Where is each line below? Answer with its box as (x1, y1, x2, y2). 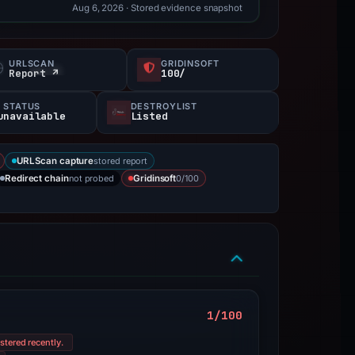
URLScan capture (17, 155, 94, 166)
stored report (94, 155, 148, 166)
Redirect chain (4, 173, 69, 184)
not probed (68, 172, 115, 184)
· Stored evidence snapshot (124, 2, 242, 13)
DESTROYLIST (130, 101, 198, 112)
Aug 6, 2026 (72, 2, 124, 13)
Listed (130, 109, 168, 123)
